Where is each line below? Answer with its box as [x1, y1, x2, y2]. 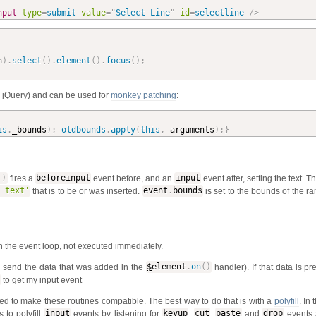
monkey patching [111, 90, 177, 100]
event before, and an [91, 173, 175, 183]
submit [46, 7, 76, 18]
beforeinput [35, 173, 90, 183]
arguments [164, 124, 214, 135]
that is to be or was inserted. [30, 186, 142, 196]
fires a [7, 173, 35, 183]
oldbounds [61, 124, 106, 135]
